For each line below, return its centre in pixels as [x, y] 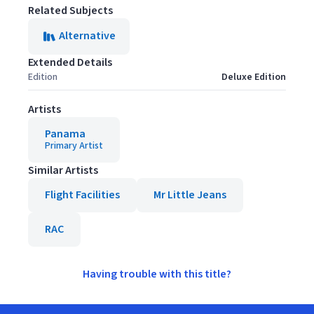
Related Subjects [70, 11]
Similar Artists [63, 170]
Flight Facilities [82, 195]
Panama [65, 134]
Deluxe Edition [254, 77]
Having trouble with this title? [157, 274]
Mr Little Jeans [190, 195]
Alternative [87, 36]
